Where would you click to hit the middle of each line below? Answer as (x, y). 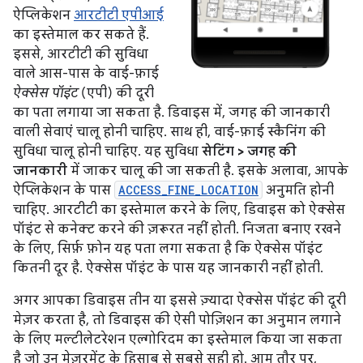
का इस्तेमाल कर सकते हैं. (81, 35)
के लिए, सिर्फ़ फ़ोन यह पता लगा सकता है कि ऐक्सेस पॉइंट (168, 249)
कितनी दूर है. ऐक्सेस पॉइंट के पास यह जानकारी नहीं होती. (168, 268)
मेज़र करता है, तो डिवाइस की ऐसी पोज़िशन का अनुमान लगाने (177, 320)
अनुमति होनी (298, 190)
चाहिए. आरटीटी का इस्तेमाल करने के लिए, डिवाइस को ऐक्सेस (179, 210)
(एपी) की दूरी (116, 93)
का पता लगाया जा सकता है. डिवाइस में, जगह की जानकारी (171, 113)
